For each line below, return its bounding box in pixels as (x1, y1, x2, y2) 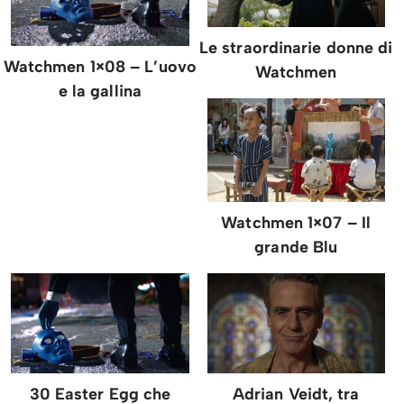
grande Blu (254, 237, 338, 258)
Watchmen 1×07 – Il (221, 213, 372, 234)
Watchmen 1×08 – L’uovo (3, 56, 197, 77)
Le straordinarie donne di (198, 38, 393, 59)
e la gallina (58, 80, 142, 101)
